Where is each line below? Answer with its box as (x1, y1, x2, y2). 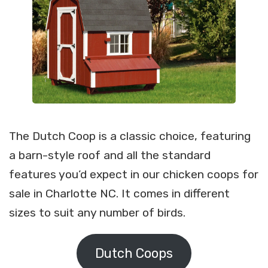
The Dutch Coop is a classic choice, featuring (9, 129, 251, 143)
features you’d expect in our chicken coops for (9, 167, 258, 181)
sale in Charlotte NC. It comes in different (9, 187, 230, 200)
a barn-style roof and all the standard (9, 148, 211, 162)
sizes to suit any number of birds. (9, 206, 185, 220)
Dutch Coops (95, 245, 173, 261)
